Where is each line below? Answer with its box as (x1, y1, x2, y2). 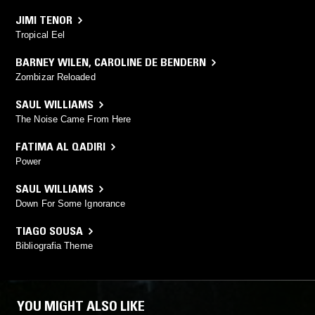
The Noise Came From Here (15, 114, 131, 125)
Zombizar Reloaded (15, 72, 96, 83)
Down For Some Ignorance (15, 198, 126, 210)
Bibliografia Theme (15, 240, 93, 252)
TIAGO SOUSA (15, 224, 83, 238)
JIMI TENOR (15, 13, 72, 27)
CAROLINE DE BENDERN (94, 55, 206, 70)
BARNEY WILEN (15, 55, 89, 70)
